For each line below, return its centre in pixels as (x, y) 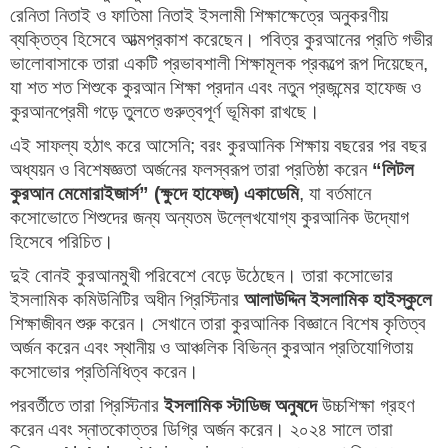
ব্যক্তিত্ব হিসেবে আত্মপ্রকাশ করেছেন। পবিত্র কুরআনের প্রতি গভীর (221, 40)
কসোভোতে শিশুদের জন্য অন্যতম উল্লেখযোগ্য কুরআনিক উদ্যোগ (209, 218)
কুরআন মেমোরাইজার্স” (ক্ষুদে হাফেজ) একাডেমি (154, 194)
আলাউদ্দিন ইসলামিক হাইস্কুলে (338, 300)
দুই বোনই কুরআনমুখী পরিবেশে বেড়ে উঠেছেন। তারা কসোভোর (201, 276)
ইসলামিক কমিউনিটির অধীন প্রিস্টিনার (127, 300)
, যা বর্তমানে (335, 194)
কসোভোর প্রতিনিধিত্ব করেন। (104, 372)
